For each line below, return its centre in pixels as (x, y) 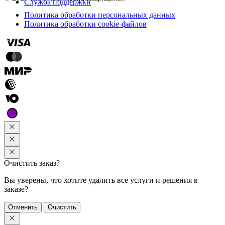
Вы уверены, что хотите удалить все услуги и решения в (101, 180)
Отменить (23, 207)
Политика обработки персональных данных (100, 15)
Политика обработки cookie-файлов (85, 24)
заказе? (16, 189)
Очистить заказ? (32, 163)
